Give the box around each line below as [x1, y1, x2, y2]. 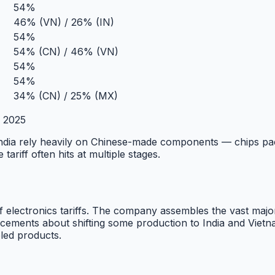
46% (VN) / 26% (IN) [14, 16, 114, 29]
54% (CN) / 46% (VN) [14, 45, 118, 58]
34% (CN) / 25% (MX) [14, 90, 118, 103]
